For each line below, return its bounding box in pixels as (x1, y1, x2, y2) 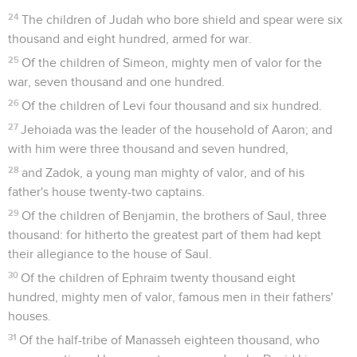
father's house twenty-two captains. (8, 185, 205, 198)
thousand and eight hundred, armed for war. (8, 32, 252, 45)
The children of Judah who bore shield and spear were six (22, 13, 343, 26)
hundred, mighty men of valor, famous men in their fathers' (8, 290, 333, 304)
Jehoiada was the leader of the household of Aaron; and (21, 123, 333, 136)
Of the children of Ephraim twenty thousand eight (21, 271, 296, 284)
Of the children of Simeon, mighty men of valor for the (22, 56, 323, 69)
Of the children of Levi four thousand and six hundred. (22, 99, 323, 112)
